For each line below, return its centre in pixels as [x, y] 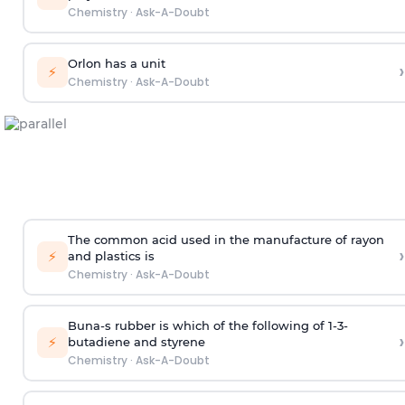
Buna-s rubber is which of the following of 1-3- [207, 326]
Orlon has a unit [116, 64]
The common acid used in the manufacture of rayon [226, 240]
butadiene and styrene [136, 342]
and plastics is [111, 256]
